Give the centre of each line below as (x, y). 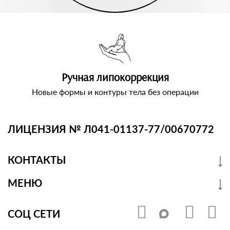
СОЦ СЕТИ (34, 214)
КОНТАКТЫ (37, 160)
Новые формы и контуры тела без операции (115, 92)
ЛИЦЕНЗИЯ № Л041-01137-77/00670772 (111, 129)
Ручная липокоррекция (115, 77)
